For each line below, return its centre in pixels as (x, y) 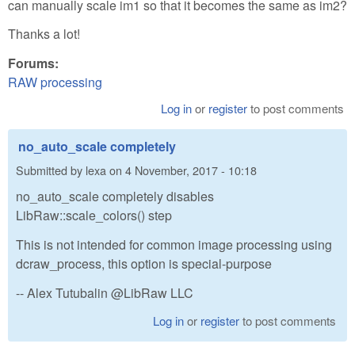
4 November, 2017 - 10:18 (191, 170)
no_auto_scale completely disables (115, 197)
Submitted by (51, 170)
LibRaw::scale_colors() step (94, 216)
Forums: (35, 63)
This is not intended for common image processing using (174, 244)
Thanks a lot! (44, 34)
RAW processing (55, 82)
